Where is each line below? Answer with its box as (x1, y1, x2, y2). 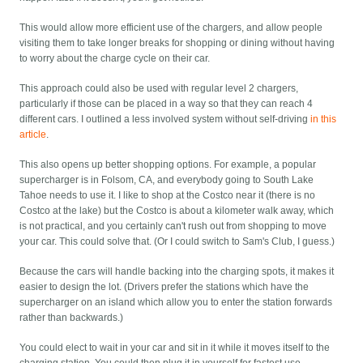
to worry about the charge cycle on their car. (19, 53, 211, 65)
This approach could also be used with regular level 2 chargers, (19, 83, 299, 95)
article (19, 129, 47, 141)
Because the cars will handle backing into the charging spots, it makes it (19, 266, 335, 278)
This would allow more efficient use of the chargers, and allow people (19, 22, 323, 34)
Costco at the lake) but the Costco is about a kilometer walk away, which (19, 205, 335, 217)
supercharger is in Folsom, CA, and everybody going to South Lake (19, 174, 314, 186)
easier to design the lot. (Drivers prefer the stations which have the (19, 281, 310, 293)
